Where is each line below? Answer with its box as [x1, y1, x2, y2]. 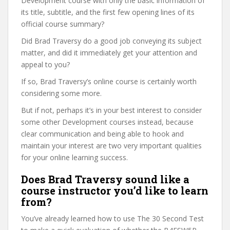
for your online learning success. [21, 152, 128, 162]
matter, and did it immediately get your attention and [21, 48, 197, 57]
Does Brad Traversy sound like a [21, 172, 189, 186]
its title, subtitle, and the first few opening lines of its [21, 7, 195, 17]
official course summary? [21, 19, 104, 29]
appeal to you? [21, 60, 70, 69]
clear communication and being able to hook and [21, 129, 184, 139]
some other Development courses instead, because [21, 117, 194, 127]
